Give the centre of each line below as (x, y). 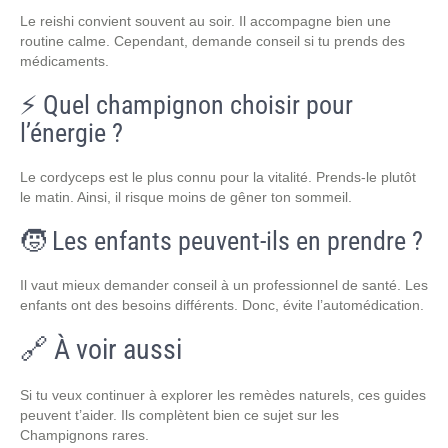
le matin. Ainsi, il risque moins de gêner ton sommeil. (186, 197)
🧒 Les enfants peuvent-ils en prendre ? (221, 241)
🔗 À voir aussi (101, 349)
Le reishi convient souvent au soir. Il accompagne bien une (205, 21)
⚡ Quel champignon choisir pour (186, 105)
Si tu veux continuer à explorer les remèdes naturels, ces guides (223, 395)
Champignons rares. (84, 435)
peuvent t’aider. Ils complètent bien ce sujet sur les (179, 415)
